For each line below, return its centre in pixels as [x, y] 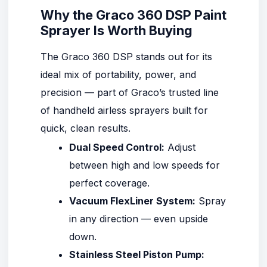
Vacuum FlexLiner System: [132, 201]
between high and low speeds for [145, 165]
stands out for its [173, 57]
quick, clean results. [86, 128]
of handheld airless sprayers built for [124, 110]
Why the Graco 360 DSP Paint [133, 15]
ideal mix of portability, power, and [118, 74]
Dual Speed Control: [117, 147]
